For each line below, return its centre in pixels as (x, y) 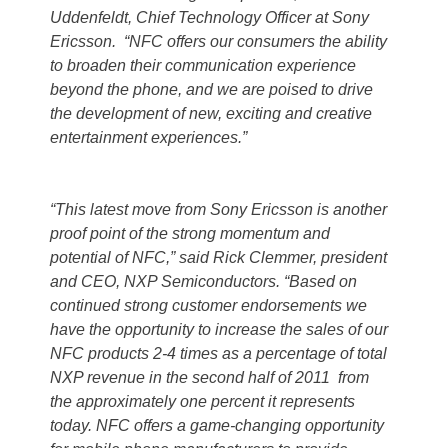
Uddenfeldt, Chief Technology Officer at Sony (209, 18)
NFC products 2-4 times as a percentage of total (218, 354)
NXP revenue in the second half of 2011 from (209, 378)
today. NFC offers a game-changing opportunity (217, 426)
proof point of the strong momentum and (190, 234)
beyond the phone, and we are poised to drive (211, 90)
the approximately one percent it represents (202, 402)
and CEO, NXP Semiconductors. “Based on (203, 282)
